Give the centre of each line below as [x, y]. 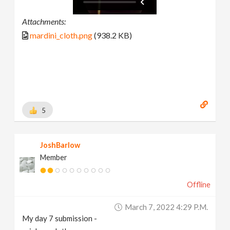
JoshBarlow [60, 145]
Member [54, 157]
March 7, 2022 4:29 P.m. [166, 207]
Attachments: [44, 22]
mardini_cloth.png [61, 35]
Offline [198, 184]
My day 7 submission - [60, 218]
